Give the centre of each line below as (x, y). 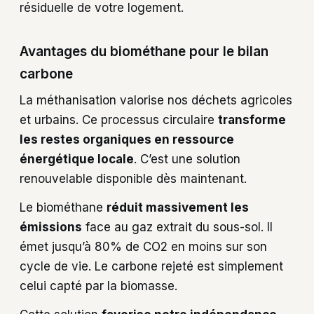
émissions (51, 227)
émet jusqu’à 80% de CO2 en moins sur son (143, 247)
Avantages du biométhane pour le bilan (144, 51)
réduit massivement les (178, 208)
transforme (252, 120)
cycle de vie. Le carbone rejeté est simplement (151, 267)
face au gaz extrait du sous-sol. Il (177, 227)
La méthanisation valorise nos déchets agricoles (156, 101)
